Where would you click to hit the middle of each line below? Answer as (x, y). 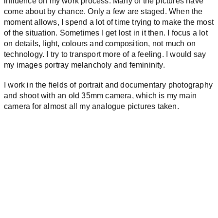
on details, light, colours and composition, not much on (100, 43)
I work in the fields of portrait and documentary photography (109, 85)
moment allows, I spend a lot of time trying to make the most (109, 22)
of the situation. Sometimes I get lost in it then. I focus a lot (106, 33)
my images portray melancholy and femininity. (84, 65)
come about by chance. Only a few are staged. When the (103, 11)
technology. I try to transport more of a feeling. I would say (105, 54)
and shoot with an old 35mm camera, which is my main (100, 95)
